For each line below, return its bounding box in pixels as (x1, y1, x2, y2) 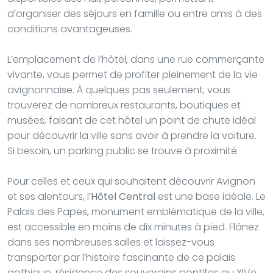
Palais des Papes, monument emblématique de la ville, (7, 204, 264, 219)
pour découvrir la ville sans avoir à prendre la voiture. (7, 128, 257, 143)
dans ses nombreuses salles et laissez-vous (7, 235, 214, 249)
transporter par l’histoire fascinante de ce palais (7, 250, 235, 264)
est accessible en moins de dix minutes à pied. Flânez (7, 219, 259, 234)
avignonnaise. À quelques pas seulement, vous (7, 82, 230, 97)
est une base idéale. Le (155, 189, 266, 204)
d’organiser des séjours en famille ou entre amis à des (7, 6, 262, 21)
